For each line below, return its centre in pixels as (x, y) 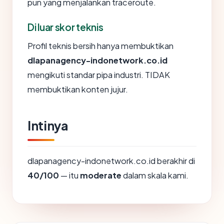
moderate (101, 175)
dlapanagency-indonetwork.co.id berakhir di (111, 161)
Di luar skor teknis (65, 27)
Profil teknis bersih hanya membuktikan (100, 46)
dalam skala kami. (155, 175)
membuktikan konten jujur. (78, 89)
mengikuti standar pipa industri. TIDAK (99, 75)
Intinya (48, 125)
